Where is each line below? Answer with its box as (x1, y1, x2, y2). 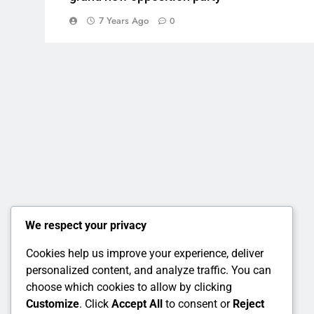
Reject (233, 297, 264, 311)
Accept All (111, 297, 163, 311)
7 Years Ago (99, 13, 149, 27)
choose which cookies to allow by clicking (26, 280, 232, 294)
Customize (26, 297, 79, 311)
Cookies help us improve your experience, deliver (26, 247, 264, 261)
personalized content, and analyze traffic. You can (26, 264, 271, 278)
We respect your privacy (25, 219, 146, 233)
